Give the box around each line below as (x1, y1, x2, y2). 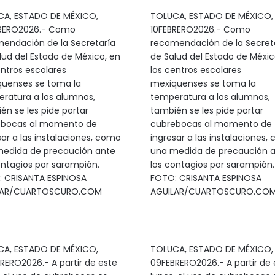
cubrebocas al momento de (150, 118, 272, 130)
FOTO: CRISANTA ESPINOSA (150, 172, 261, 184)
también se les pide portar (150, 104, 263, 117)
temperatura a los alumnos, (150, 91, 270, 103)
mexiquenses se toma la (150, 77, 256, 90)
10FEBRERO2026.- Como (150, 23, 250, 36)
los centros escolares (150, 64, 241, 76)
